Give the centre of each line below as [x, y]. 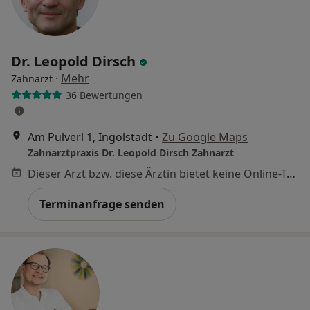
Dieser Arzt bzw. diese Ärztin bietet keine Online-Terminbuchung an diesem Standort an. [291, 174]
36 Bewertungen [104, 95]
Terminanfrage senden [102, 204]
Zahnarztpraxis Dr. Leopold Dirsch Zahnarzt [131, 153]
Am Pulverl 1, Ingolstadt [90, 137]
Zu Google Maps [205, 137]
